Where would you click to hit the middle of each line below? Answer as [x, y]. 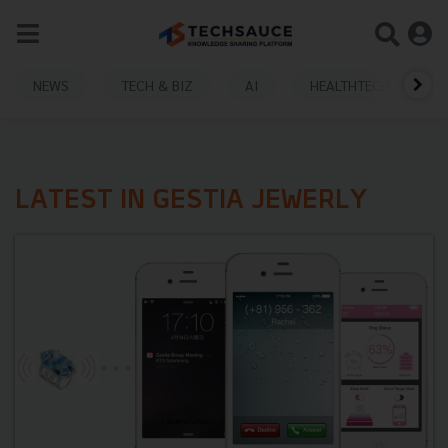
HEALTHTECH [350, 84]
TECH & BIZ [157, 84]
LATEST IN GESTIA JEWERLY [191, 201]
